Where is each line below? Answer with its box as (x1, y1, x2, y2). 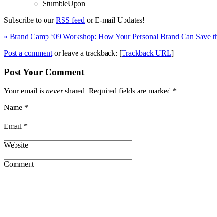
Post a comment (4, 49, 52, 58)
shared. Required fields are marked (63, 86, 173, 95)
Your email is (4, 86, 46, 95)
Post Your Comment (4, 66, 84, 77)
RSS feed (56, 16, 85, 25)
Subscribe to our (4, 16, 56, 25)
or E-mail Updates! (85, 16, 145, 25)
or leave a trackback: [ (52, 49, 122, 58)
